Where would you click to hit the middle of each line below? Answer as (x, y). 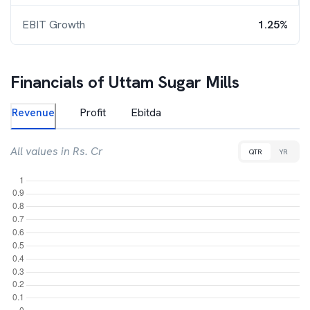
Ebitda (146, 112)
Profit (93, 112)
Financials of (60, 82)
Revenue (33, 112)
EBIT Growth (54, 25)
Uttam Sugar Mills (174, 82)
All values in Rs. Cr (57, 151)
